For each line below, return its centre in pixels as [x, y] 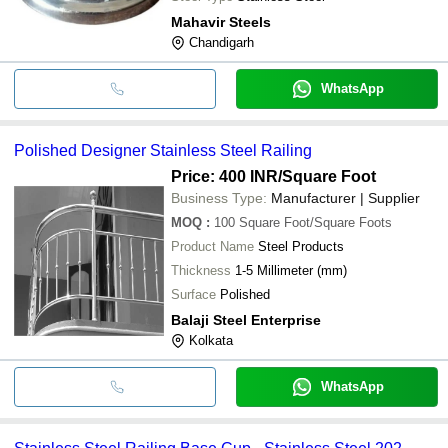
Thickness [201, 270]
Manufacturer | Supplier [345, 197]
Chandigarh [221, 42]
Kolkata [211, 340]
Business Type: [219, 197]
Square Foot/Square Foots [315, 222]
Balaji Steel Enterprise [246, 319]
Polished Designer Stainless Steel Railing [163, 150]
